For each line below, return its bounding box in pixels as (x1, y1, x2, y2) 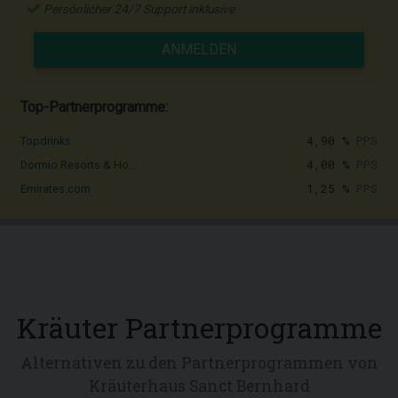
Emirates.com (20, 182, 91, 195)
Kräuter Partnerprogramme (16, 308, 382, 346)
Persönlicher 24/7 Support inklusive (44, 2, 235, 16)
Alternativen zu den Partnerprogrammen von (20, 353, 378, 373)
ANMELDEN (162, 41, 236, 58)
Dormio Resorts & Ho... (20, 158, 137, 171)
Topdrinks (20, 134, 71, 147)
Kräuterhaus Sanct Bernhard (88, 376, 310, 396)
